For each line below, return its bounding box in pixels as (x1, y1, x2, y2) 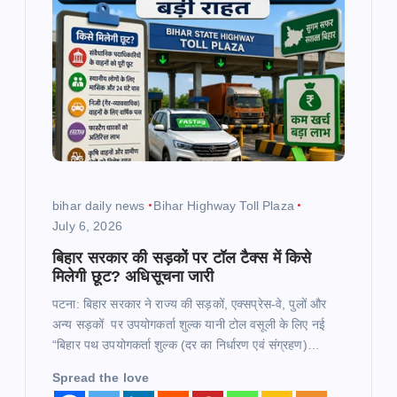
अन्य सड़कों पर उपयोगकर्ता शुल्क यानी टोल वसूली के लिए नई (52, 316, 325, 331)
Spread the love (52, 370, 150, 385)
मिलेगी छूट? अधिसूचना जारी (52, 267, 214, 285)
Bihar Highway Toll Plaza (153, 198, 294, 213)
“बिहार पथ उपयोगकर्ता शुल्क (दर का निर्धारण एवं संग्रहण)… (52, 337, 320, 352)
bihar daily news (52, 198, 145, 213)
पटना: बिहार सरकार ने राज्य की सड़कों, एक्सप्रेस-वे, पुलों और (52, 296, 327, 311)
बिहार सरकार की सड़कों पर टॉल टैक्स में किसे (52, 248, 312, 267)
